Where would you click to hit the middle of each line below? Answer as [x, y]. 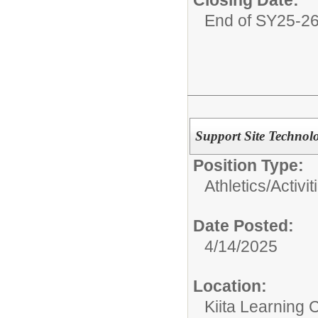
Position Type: [248, 165]
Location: [230, 286]
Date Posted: [243, 226]
